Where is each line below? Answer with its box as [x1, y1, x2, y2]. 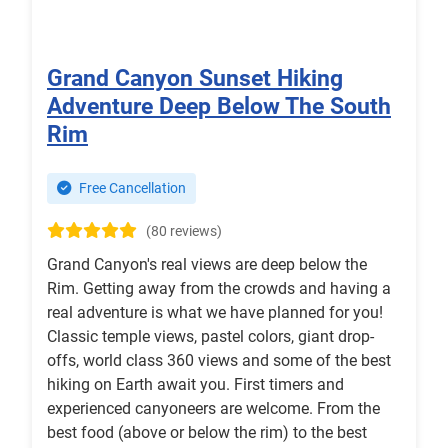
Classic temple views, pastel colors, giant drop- [47, 327, 374, 347]
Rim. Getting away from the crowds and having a [47, 279, 391, 299]
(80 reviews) [146, 223, 222, 241]
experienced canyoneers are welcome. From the [47, 399, 380, 419]
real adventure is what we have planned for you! [47, 303, 383, 323]
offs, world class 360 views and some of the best [47, 351, 391, 371]
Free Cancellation [76, 180, 186, 198]
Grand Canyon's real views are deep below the [47, 255, 367, 275]
